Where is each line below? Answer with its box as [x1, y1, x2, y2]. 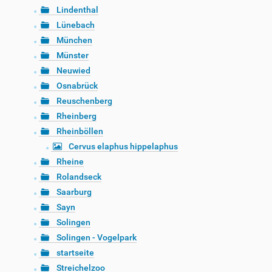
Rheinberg [56, 111, 97, 121]
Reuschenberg [56, 96, 112, 106]
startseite [56, 248, 94, 258]
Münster [56, 50, 89, 61]
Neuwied [56, 66, 90, 76]
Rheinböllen [56, 126, 103, 137]
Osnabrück [56, 81, 98, 91]
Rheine [56, 157, 84, 167]
